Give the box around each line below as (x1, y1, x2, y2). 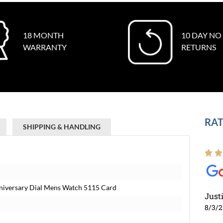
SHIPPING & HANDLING (23, 122, 101, 131)
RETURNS (181, 42, 216, 52)
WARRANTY (22, 42, 67, 52)
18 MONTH (22, 30, 64, 40)
